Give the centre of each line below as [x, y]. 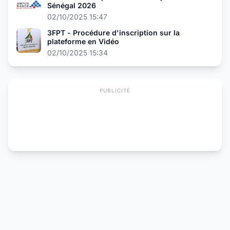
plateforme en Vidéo [83, 41]
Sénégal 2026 [72, 5]
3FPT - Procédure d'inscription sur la [113, 33]
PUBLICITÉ [115, 90]
